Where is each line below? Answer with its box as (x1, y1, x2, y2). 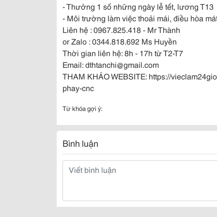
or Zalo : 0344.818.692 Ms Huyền (62, 35, 177, 46)
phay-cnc (62, 82, 94, 93)
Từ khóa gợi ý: (62, 104, 103, 112)
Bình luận (62, 137, 98, 149)
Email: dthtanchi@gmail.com (62, 59, 159, 70)
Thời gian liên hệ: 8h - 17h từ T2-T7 (62, 47, 183, 58)
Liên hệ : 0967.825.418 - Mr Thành (62, 24, 180, 35)
